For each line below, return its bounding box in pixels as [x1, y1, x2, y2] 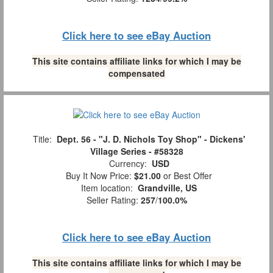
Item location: [76, 182, 138, 194]
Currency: [104, 157, 152, 170]
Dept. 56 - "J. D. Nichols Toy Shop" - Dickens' [57, 133, 245, 146]
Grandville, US [138, 182, 197, 194]
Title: [28, 133, 57, 146]
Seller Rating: [86, 194, 141, 207]
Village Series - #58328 [90, 145, 183, 158]
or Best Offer [161, 169, 212, 182]
